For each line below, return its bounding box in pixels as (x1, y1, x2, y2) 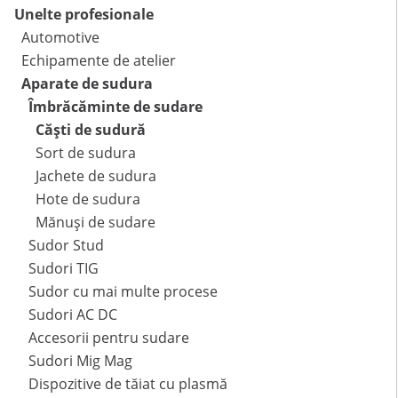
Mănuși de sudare (36, 212, 155, 233)
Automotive (21, 28, 99, 48)
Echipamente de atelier (21, 51, 176, 71)
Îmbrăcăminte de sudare (28, 97, 203, 117)
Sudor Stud (28, 235, 104, 256)
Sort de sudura (36, 143, 136, 163)
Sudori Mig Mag (28, 351, 132, 371)
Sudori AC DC (28, 305, 117, 325)
